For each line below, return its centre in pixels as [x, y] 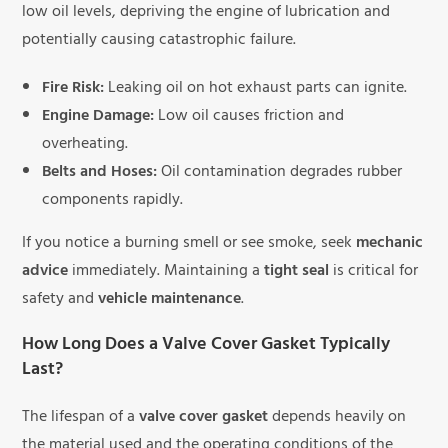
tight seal [297, 272]
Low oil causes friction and [249, 117]
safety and [60, 300]
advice [45, 272]
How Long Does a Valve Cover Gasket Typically [206, 346]
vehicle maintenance [170, 300]
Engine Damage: [98, 117]
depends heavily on [337, 418]
